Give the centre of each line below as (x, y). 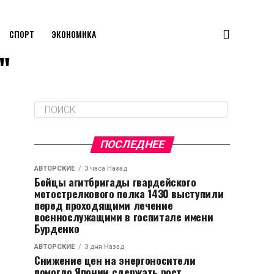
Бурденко (57, 228)
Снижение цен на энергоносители (115, 260)
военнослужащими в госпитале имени (124, 217)
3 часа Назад (106, 168)
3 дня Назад (104, 247)
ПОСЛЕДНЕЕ (132, 144)
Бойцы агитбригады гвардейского (115, 182)
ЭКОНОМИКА (73, 34)
